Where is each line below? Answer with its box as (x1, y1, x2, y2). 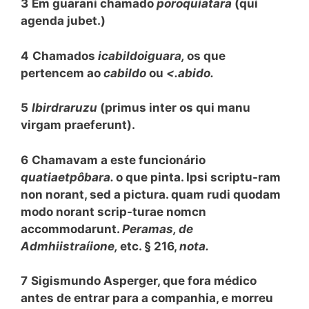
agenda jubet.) (21, 14, 106, 28)
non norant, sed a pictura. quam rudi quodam (21, 187, 281, 201)
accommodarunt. (21, 221, 122, 236)
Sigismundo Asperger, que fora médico (31, 274, 257, 288)
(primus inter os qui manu (100, 101, 250, 114)
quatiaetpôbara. (21, 170, 116, 184)
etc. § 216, (120, 239, 179, 253)
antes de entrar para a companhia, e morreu (21, 291, 273, 305)
